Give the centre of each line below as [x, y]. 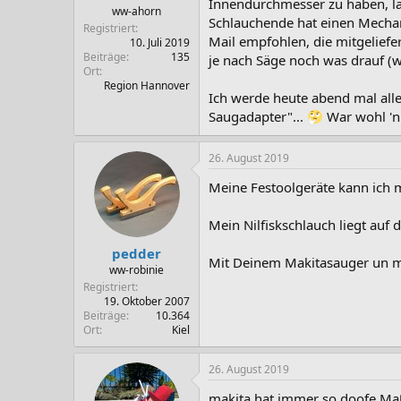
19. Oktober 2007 [147, 301]
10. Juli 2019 [160, 42]
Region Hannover [147, 85]
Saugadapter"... [258, 116]
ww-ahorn [137, 11]
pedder [137, 253]
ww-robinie [137, 269]
